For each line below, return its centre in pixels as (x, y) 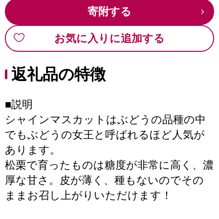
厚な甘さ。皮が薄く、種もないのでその (104, 180)
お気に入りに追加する (109, 38)
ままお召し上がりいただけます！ (88, 195)
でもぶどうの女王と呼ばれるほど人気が (105, 135)
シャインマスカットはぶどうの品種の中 (105, 120)
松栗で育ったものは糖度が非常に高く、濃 (109, 165)
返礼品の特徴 (58, 74)
